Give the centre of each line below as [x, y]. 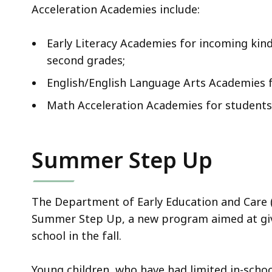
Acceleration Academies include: [117, 9]
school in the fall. [76, 236]
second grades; [86, 60]
